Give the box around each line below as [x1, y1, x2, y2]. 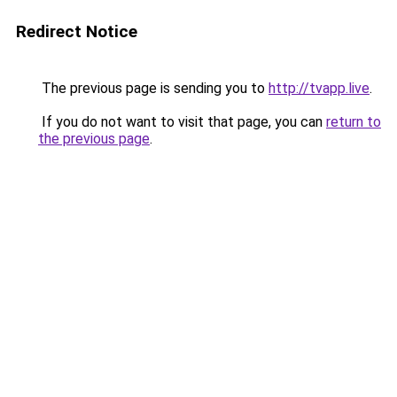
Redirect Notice [16, 21, 137, 42]
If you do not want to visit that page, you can [38, 113, 326, 130]
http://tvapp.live [269, 80, 370, 97]
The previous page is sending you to [38, 80, 269, 97]
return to [326, 113, 381, 130]
